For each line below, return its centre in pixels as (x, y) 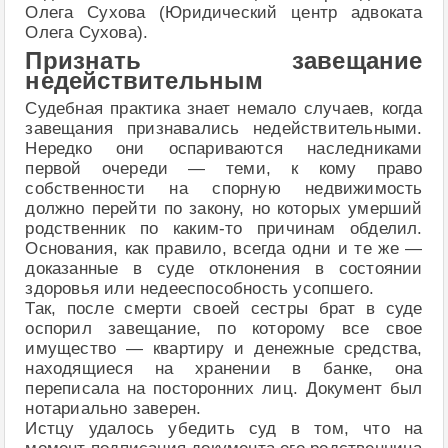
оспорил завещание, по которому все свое (224, 329)
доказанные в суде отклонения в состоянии (224, 269)
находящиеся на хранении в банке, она (224, 369)
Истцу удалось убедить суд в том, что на (224, 429)
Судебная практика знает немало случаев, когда (224, 109)
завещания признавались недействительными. (224, 129)
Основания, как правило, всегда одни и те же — (224, 249)
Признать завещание (224, 61)
